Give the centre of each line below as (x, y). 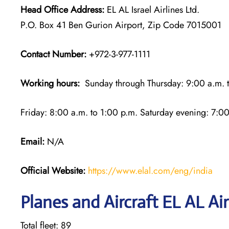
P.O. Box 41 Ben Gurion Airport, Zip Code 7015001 (121, 25)
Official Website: (53, 170)
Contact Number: (53, 54)
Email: (32, 141)
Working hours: (50, 83)
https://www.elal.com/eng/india (150, 170)
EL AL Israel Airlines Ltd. (152, 9)
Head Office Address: (62, 9)
